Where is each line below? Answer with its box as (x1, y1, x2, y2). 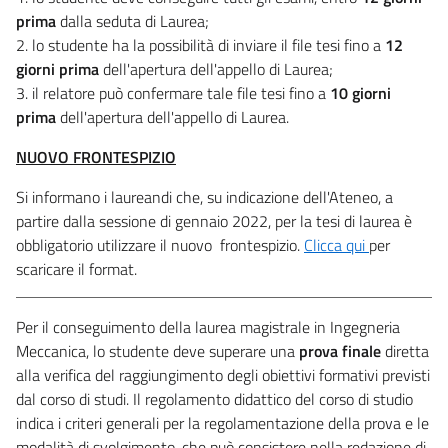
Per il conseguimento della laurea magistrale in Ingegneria (16, 314, 400, 339)
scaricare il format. (16, 256, 137, 281)
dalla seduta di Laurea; (56, 8, 209, 33)
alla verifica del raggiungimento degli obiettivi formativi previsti (16, 362, 430, 387)
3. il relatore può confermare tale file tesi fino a (16, 80, 330, 105)
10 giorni (330, 80, 391, 105)
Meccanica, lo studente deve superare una (16, 338, 299, 363)
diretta (381, 338, 429, 363)
